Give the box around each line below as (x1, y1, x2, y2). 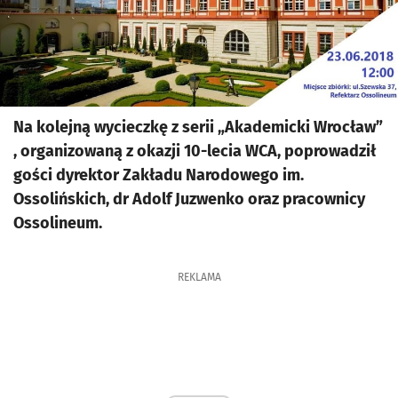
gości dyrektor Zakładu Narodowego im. (13, 165, 304, 185)
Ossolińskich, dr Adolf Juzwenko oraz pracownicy (13, 189, 365, 209)
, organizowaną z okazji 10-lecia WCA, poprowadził (13, 141, 376, 161)
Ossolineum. (13, 213, 102, 233)
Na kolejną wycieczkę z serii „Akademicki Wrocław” (13, 117, 383, 137)
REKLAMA (177, 271, 221, 283)
